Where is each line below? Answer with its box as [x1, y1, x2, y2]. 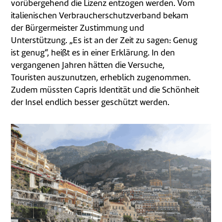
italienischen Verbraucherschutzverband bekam [11, 12, 189, 20]
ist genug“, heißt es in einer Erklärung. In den [11, 49, 175, 57]
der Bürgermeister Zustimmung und [11, 24, 145, 33]
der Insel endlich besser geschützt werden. [11, 99, 170, 107]
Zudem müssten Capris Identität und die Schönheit [11, 86, 200, 95]
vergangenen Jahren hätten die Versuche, [11, 61, 165, 70]
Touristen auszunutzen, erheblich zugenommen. [11, 74, 191, 82]
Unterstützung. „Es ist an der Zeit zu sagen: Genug [11, 37, 198, 45]
